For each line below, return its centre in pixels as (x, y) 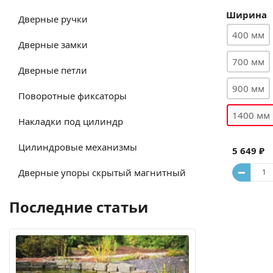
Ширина (246, 14)
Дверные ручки (53, 19)
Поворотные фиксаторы (73, 95)
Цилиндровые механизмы (78, 147)
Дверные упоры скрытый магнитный (102, 172)
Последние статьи (79, 207)
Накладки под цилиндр (71, 121)
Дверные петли (53, 70)
